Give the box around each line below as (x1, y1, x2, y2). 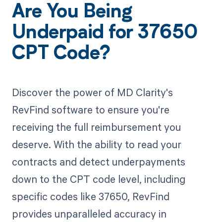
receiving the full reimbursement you (11, 119, 181, 134)
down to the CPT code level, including (11, 171, 185, 186)
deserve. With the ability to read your (11, 137, 181, 151)
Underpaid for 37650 (11, 24, 198, 43)
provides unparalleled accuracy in (11, 206, 166, 221)
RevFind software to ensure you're (11, 102, 169, 116)
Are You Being (11, 3, 132, 22)
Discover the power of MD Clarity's (11, 85, 173, 99)
